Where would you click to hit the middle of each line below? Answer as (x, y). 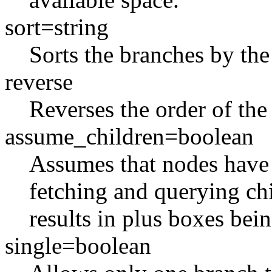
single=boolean (78, 245)
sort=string (57, 27)
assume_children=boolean (129, 136)
